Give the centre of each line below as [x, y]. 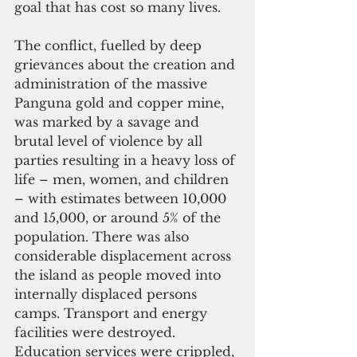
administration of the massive [113, 83]
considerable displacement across [125, 255]
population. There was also [104, 236]
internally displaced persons [108, 294]
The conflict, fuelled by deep [110, 45]
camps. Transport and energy [113, 313]
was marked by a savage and [109, 122]
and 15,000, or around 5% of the [120, 217]
